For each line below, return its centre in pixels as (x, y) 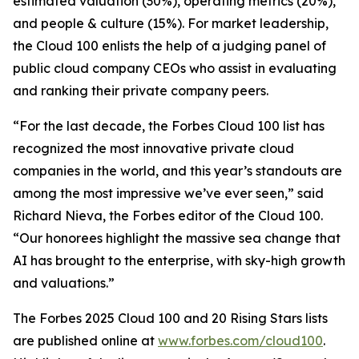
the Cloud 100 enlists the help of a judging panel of (169, 46)
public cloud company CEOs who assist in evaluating (175, 68)
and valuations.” (64, 283)
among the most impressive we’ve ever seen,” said (168, 193)
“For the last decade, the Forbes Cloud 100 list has (169, 126)
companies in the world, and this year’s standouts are (177, 171)
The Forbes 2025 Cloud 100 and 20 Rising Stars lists (170, 318)
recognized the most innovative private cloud (153, 148)
